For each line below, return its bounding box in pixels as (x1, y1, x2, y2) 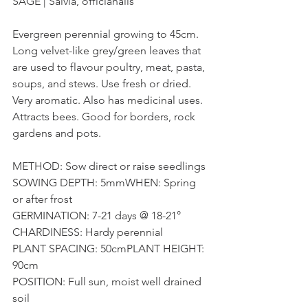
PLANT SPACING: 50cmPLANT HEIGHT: (12, 242, 207, 256)
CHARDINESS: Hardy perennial (12, 225, 163, 239)
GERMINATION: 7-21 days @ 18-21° (12, 209, 181, 223)
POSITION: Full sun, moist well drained (12, 275, 204, 289)
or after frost (12, 192, 72, 206)
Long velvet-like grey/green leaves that (12, 44, 203, 58)
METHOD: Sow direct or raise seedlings (12, 159, 206, 173)
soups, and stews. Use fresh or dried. (12, 77, 194, 91)
